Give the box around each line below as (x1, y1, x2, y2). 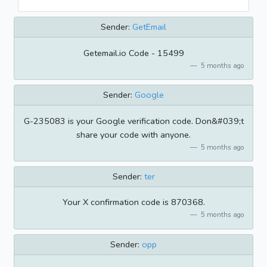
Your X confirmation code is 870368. (62, 196, 205, 209)
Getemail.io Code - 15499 (83, 46, 184, 59)
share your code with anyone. (76, 128, 191, 141)
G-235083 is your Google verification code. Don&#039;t (23, 114, 244, 127)
